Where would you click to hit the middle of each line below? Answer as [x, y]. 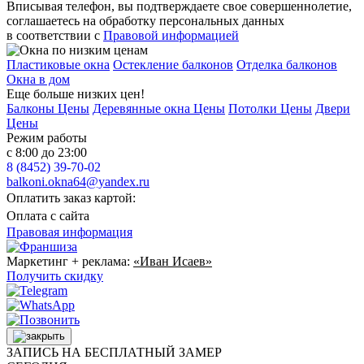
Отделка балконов [287, 64]
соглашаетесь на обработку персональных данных [145, 20]
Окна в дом [38, 79]
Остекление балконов [173, 64]
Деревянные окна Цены [159, 108]
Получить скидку [55, 275]
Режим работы [47, 137]
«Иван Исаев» [173, 261]
